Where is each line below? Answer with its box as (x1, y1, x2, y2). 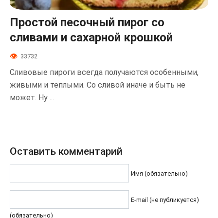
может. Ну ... (10, 92, 54, 102)
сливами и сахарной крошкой (10, 31, 173, 45)
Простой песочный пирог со (10, 16, 164, 30)
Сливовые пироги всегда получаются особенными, (10, 67, 199, 77)
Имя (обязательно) (131, 170, 188, 178)
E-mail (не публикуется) (131, 196, 199, 204)
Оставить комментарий (10, 145, 123, 157)
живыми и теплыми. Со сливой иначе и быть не (10, 80, 185, 90)
